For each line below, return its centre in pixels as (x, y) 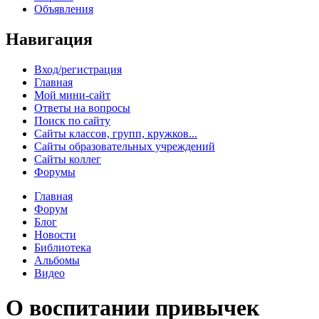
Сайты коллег (68, 159)
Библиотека (63, 247)
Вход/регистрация (78, 69)
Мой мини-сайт (72, 95)
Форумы (55, 172)
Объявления (64, 9)
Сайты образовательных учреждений (125, 146)
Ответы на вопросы (82, 108)
